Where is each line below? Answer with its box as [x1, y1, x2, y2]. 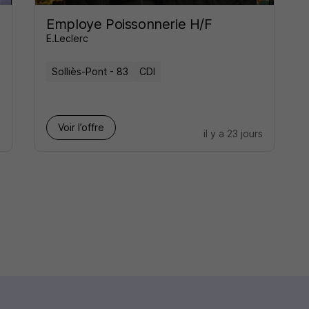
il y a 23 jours [203, 128, 263, 139]
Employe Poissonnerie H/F [46, 16, 212, 32]
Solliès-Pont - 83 [52, 66, 129, 77]
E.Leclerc [46, 32, 89, 44]
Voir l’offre [58, 121, 105, 133]
